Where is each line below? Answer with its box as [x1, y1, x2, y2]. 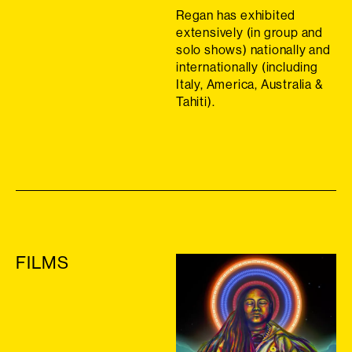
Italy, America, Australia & [176, 75, 323, 92]
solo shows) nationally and [176, 41, 331, 57]
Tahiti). [176, 93, 215, 109]
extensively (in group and [176, 24, 324, 40]
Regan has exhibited [176, 6, 296, 23]
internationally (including [176, 58, 318, 75]
